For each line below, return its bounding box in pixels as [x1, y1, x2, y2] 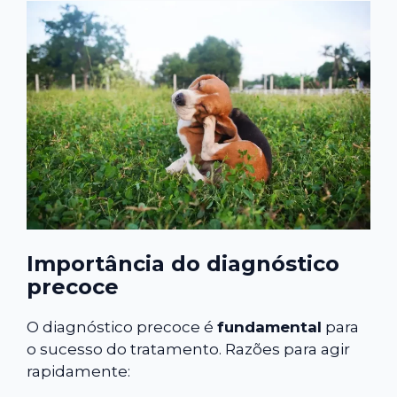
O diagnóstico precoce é [27, 317, 217, 336]
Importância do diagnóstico [27, 250, 339, 276]
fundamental [217, 317, 322, 336]
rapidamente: [27, 362, 130, 380]
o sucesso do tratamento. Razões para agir [27, 339, 350, 358]
